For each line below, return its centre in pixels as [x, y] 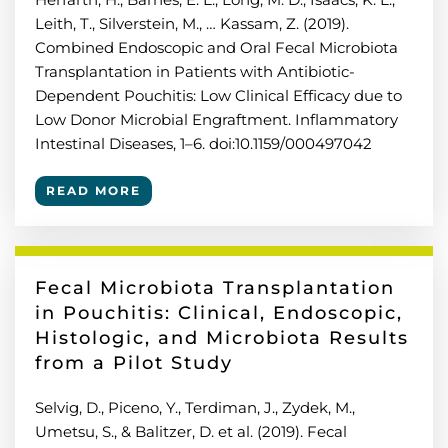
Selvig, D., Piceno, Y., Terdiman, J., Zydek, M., [195, 407]
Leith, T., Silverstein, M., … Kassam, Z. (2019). [192, 23]
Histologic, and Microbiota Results [222, 338]
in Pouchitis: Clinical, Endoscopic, [219, 313]
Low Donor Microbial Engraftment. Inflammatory [216, 119]
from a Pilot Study [134, 363]
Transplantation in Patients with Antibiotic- [195, 71]
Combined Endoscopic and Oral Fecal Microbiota [216, 47]
